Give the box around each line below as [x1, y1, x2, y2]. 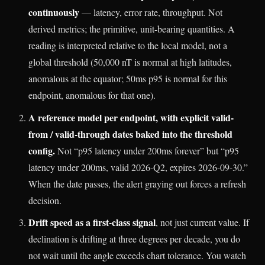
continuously [28, 5, 79, 19]
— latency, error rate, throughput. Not [79, 5, 222, 18]
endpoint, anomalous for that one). [28, 88, 156, 101]
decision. [28, 193, 62, 206]
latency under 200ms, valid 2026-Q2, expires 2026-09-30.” [28, 160, 248, 173]
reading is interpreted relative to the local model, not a [28, 38, 227, 51]
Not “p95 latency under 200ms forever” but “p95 [55, 144, 239, 157]
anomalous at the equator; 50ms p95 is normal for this [28, 72, 227, 85]
